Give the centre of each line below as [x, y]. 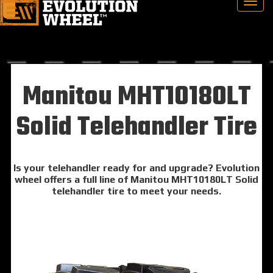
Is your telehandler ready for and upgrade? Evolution [136, 168]
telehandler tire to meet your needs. [136, 191]
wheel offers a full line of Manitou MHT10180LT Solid [136, 180]
